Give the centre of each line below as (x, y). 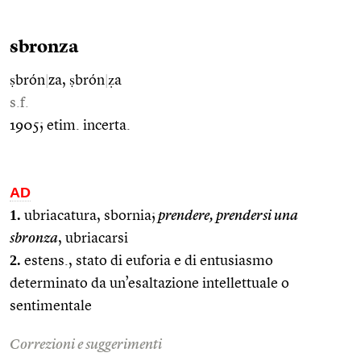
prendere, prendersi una (227, 216)
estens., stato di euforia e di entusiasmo (147, 261)
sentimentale (51, 306)
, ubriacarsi (93, 238)
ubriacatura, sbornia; (88, 216)
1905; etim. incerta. (70, 125)
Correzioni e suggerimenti (86, 344)
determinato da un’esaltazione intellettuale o (149, 283)
